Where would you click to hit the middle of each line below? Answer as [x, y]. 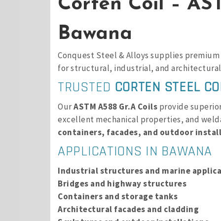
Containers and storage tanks [118, 196]
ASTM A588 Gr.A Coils [115, 107]
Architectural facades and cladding [128, 209]
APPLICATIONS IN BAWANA [135, 151]
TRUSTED [86, 87]
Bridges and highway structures [122, 184]
